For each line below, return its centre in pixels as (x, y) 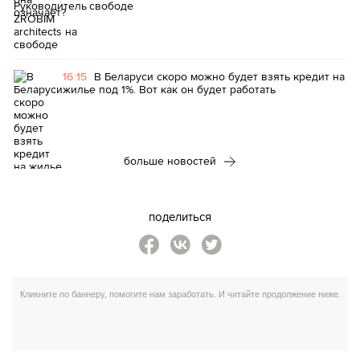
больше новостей (172, 161)
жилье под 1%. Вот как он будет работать (169, 89)
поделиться (180, 217)
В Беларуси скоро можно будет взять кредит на (219, 76)
